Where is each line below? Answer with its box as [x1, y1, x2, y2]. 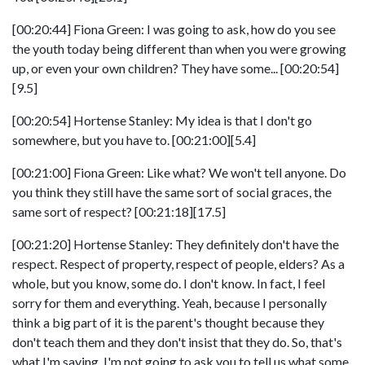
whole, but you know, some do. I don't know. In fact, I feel [12, 275, 325, 291]
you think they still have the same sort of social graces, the [12, 184, 332, 200]
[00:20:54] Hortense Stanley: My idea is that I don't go [12, 112, 312, 128]
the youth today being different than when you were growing [12, 41, 346, 56]
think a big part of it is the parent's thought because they [12, 314, 324, 330]
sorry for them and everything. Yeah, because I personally [12, 295, 327, 310]
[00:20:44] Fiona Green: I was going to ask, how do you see [12, 21, 336, 37]
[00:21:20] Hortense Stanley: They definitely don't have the [12, 236, 339, 252]
